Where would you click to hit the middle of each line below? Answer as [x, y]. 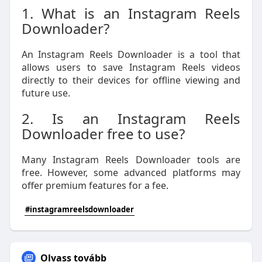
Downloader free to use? [103, 134]
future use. [46, 93]
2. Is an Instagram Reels [131, 118]
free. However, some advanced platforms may [131, 173]
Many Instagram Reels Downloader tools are [131, 160]
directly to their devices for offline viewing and [131, 80]
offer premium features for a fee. [95, 185]
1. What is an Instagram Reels [131, 13]
